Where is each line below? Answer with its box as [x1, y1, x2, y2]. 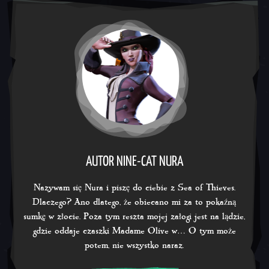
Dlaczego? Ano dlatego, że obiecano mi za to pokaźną [32, 195, 237, 208]
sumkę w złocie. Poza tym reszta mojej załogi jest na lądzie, [23, 210, 246, 223]
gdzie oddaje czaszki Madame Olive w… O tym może [32, 224, 236, 237]
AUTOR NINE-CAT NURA [85, 154, 183, 169]
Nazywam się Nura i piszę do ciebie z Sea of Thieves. [33, 181, 235, 194]
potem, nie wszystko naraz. [85, 238, 184, 252]
